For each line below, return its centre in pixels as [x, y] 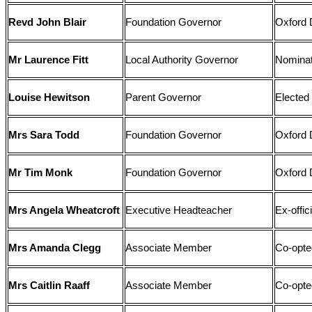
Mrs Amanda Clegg [55, 248]
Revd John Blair [48, 23]
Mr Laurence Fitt [49, 60]
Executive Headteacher [179, 211]
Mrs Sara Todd [44, 135]
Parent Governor [164, 98]
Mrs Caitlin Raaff [49, 286]
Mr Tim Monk [41, 173]
